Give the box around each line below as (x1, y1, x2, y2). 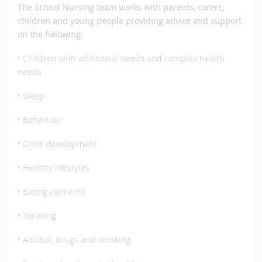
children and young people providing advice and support (18, 15, 242, 27)
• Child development (18, 138, 97, 150)
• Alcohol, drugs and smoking (18, 234, 131, 246)
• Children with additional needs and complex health (18, 53, 225, 64)
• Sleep (18, 90, 44, 102)
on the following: (18, 29, 83, 40)
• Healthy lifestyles (18, 162, 89, 174)
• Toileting (18, 210, 56, 222)
